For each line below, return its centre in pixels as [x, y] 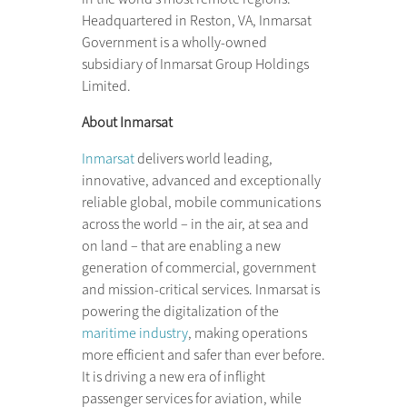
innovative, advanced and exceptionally [201, 180]
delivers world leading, [203, 159]
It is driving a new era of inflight [173, 377]
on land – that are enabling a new [181, 246]
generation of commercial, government [199, 268]
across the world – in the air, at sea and [195, 224]
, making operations [247, 333]
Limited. [106, 86]
